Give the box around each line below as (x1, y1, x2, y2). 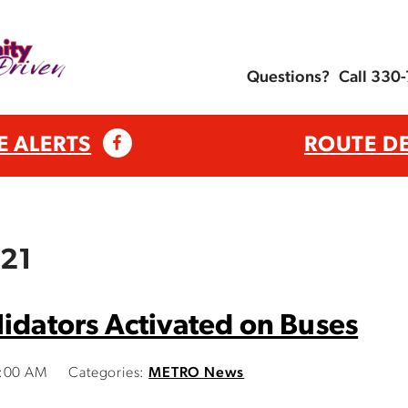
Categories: (68, 366, 146, 381)
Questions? (247, 69, 330, 87)
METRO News (148, 366, 245, 381)
